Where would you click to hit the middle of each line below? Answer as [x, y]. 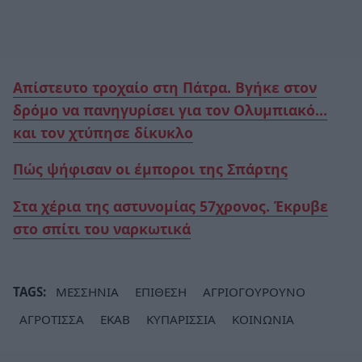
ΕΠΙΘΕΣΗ [161, 291]
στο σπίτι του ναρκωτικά [102, 228]
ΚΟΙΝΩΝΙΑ [263, 319]
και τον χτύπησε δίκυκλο [103, 132]
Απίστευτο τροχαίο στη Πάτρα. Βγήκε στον [165, 87]
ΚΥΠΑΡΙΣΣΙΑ [181, 319]
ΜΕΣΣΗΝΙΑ [87, 291]
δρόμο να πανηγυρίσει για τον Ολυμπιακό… [170, 109]
